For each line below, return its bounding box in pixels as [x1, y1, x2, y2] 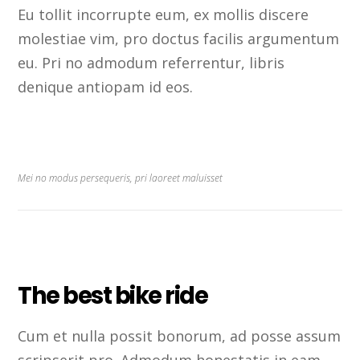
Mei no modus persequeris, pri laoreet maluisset [18, 171, 223, 186]
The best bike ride [18, 280, 208, 313]
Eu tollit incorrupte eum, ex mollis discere [18, 5, 309, 25]
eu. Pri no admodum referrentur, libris [18, 53, 285, 73]
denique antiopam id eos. [18, 77, 194, 97]
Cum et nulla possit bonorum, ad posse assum [18, 326, 342, 346]
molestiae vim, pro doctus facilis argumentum [18, 29, 340, 49]
